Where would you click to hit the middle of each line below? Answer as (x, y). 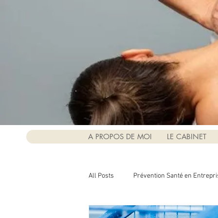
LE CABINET (186, 136)
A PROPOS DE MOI (120, 136)
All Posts (101, 176)
